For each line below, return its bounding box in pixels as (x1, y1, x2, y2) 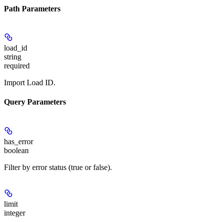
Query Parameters (4, 98, 66, 107)
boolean (4, 146, 29, 155)
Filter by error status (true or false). (4, 163, 112, 171)
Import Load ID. (4, 78, 55, 87)
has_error (4, 137, 33, 146)
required (4, 61, 30, 70)
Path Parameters (4, 4, 60, 13)
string (4, 53, 21, 61)
